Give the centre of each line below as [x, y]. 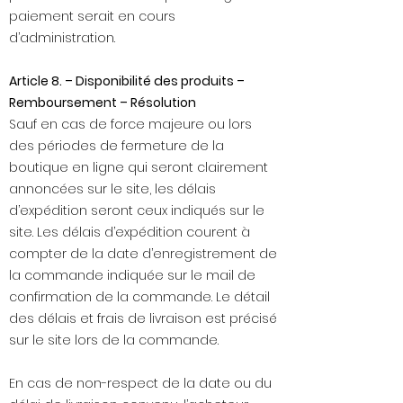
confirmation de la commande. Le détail [139, 297]
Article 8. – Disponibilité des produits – [127, 81]
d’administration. [62, 38]
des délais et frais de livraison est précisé [143, 319]
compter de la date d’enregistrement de [143, 254]
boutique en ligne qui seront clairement [139, 168]
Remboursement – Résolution [103, 103]
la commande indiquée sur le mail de [132, 276]
